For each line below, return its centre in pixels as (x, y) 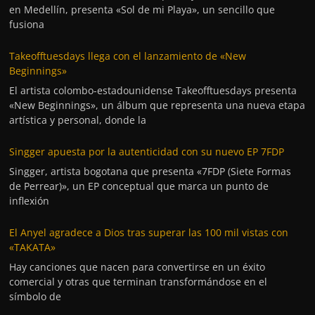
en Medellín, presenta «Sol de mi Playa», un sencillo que (142, 9)
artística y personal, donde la (78, 120)
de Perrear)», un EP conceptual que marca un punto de (139, 186)
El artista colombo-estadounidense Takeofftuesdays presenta (153, 90)
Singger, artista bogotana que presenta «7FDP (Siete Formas (150, 171)
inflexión (30, 200)
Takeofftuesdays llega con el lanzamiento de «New (128, 56)
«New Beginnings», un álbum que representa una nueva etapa (157, 105)
